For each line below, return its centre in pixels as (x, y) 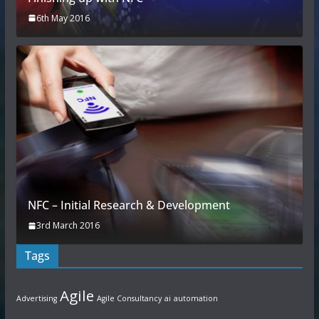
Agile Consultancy (129, 299)
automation (195, 299)
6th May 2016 (63, 18)
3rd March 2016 (68, 226)
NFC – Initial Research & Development (129, 205)
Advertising (36, 299)
